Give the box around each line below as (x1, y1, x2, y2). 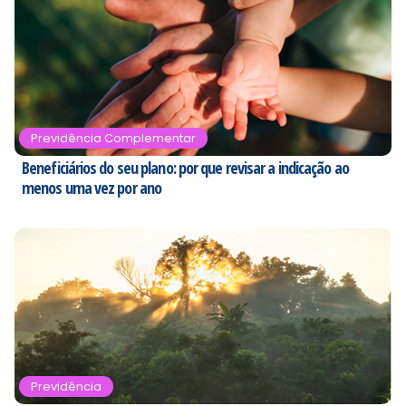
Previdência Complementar (31, 133, 196, 146)
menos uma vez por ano (22, 177, 162, 199)
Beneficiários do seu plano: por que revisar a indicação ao (22, 157, 349, 179)
